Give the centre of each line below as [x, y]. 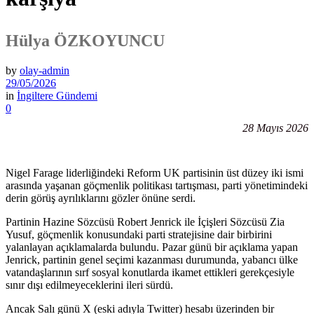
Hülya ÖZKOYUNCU [85, 40]
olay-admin [45, 70]
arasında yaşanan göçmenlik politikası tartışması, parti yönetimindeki [157, 185]
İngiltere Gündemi [57, 95]
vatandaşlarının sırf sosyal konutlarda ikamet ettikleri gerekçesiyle [150, 272]
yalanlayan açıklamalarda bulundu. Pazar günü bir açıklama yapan [152, 247]
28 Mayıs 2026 [275, 128]
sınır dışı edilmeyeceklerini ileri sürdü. [89, 285]
